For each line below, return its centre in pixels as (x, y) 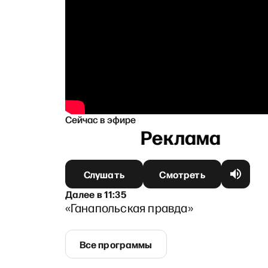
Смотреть (182, 174)
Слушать (104, 174)
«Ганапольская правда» (129, 207)
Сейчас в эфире (100, 119)
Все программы (116, 244)
